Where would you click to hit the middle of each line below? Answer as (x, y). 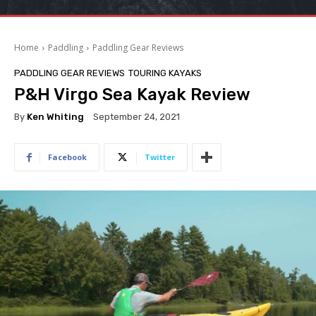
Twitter (160, 157)
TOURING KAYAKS (165, 73)
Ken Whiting (55, 116)
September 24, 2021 (136, 117)
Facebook (67, 157)
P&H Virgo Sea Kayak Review (132, 95)
